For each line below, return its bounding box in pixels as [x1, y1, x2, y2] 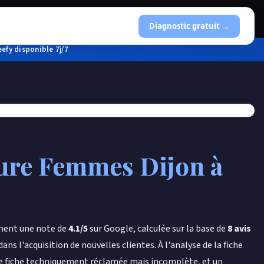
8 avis [227, 222, 251, 235]
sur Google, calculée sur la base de [88, 222, 227, 235]
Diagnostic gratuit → [149, 20, 229, 31]
